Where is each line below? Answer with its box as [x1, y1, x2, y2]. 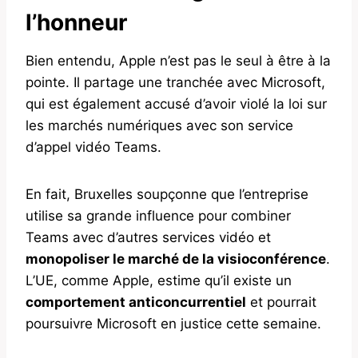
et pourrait [246, 293, 316, 310]
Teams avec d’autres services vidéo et [26, 229, 271, 245]
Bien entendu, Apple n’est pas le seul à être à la [26, 52, 331, 69]
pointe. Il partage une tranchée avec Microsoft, [26, 74, 325, 90]
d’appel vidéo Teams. [26, 138, 161, 155]
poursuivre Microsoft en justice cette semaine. [26, 315, 321, 332]
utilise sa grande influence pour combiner [26, 207, 291, 224]
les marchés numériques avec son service [26, 117, 293, 133]
